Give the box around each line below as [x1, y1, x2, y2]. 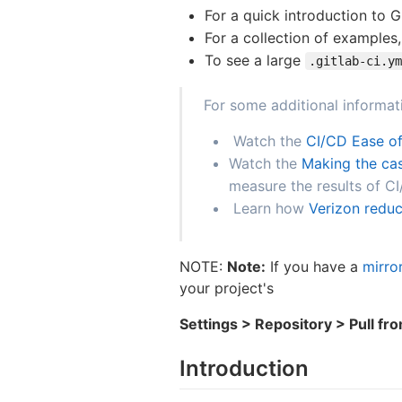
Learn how [229, 199, 309, 218]
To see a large [205, 51, 305, 70]
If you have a [266, 258, 363, 276]
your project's [179, 279, 274, 298]
